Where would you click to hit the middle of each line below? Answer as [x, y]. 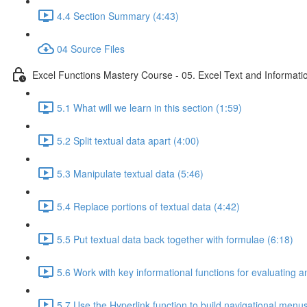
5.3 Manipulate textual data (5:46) [130, 173]
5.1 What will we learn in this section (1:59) [149, 107]
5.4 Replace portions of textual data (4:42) [148, 206]
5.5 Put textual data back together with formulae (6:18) [175, 239]
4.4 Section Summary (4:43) [118, 15]
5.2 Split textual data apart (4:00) [128, 140]
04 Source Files [91, 48]
